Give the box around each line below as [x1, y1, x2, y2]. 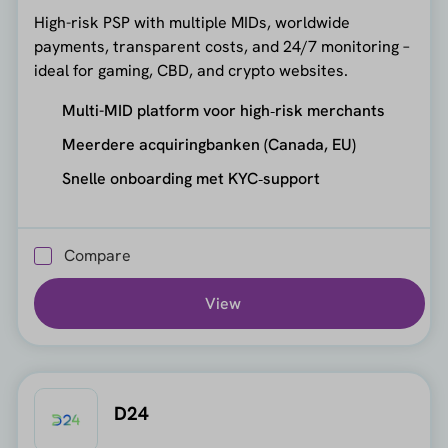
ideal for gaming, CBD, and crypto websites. [33, 59, 348, 81]
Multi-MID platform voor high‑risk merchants [61, 99, 385, 121]
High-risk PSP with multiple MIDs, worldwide [33, 11, 350, 33]
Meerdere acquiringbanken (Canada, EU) [61, 133, 356, 155]
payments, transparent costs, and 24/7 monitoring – [33, 35, 410, 57]
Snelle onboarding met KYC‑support [61, 167, 320, 189]
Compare [63, 245, 131, 267]
